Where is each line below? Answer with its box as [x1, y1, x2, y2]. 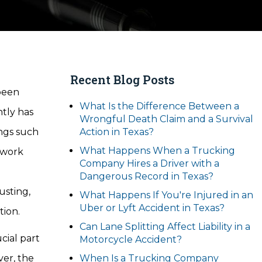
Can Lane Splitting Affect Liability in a [80, 221, 250, 232]
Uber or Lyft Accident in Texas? [80, 202, 225, 213]
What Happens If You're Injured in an [80, 189, 253, 201]
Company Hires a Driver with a [80, 158, 219, 169]
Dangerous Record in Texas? [80, 171, 213, 182]
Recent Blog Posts [70, 72, 174, 87]
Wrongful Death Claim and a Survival [80, 113, 253, 125]
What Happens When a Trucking [80, 145, 235, 156]
